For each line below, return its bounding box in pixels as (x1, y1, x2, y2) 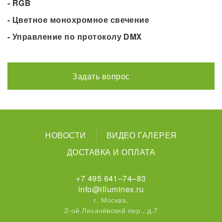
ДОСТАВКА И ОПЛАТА (66, 146, 156, 158)
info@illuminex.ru (78, 183, 144, 195)
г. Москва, (94, 195, 128, 205)
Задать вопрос (72, 70, 130, 82)
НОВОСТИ (45, 129, 86, 141)
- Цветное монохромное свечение (7, 14, 150, 26)
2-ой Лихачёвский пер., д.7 (64, 205, 158, 216)
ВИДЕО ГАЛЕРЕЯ (106, 129, 177, 141)
